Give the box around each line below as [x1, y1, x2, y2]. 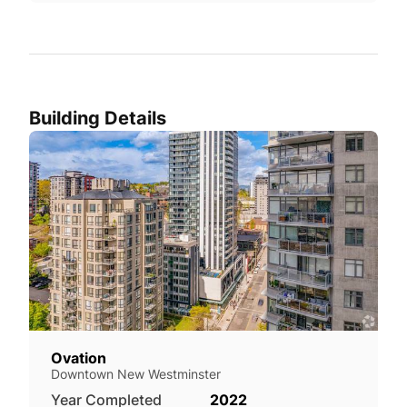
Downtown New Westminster [51, 365, 221, 382]
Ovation [51, 348, 106, 367]
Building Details [29, 106, 166, 129]
